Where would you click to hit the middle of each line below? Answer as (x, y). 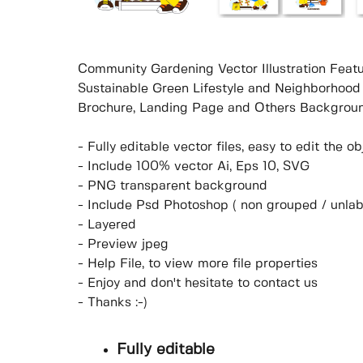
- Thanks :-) (113, 303)
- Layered (107, 225)
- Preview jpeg (123, 245)
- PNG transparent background (173, 186)
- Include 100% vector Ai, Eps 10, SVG (194, 167)
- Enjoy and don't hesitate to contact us (198, 284)
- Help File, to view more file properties (198, 264)
